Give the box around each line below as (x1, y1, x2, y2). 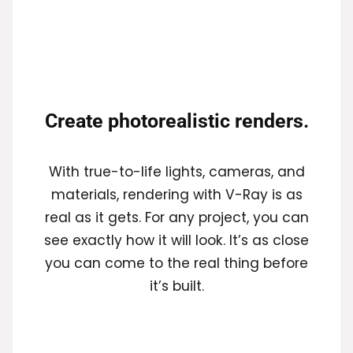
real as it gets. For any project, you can (44, 208, 309, 228)
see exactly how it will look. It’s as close (44, 231, 309, 251)
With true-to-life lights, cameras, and (48, 162, 305, 182)
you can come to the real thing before (45, 254, 308, 273)
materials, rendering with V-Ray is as (50, 185, 303, 205)
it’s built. (149, 277, 204, 296)
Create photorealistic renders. (44, 110, 309, 133)
